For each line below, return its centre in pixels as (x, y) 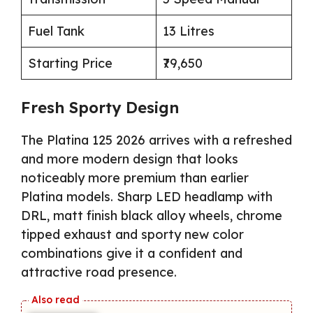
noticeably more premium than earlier (135, 178)
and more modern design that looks (130, 159)
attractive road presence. (99, 272)
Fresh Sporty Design (100, 108)
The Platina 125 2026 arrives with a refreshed (156, 140)
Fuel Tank (56, 31)
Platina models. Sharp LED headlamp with (147, 197)
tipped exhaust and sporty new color (132, 235)
